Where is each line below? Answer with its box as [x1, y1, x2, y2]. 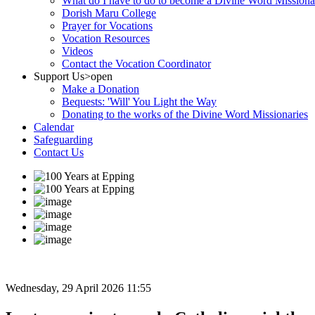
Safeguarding [34, 134, 93, 146]
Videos [62, 45, 93, 57]
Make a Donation [62, 83, 139, 95]
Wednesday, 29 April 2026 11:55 [6, 282, 151, 294]
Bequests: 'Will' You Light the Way [62, 96, 217, 108]
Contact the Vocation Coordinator [62, 58, 211, 70]
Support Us [34, 70, 84, 82]
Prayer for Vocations [62, 20, 153, 32]
